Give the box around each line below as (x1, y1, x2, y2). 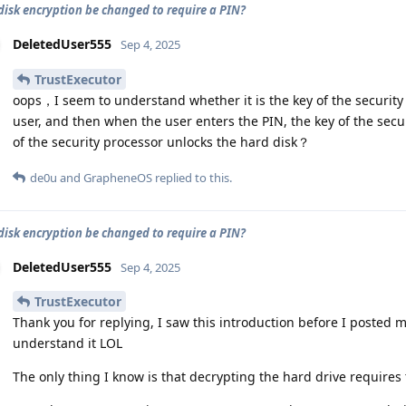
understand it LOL (13, 334, 122, 353)
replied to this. (152, 169, 232, 186)
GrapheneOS (83, 169, 152, 186)
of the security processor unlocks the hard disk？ (13, 132, 310, 150)
